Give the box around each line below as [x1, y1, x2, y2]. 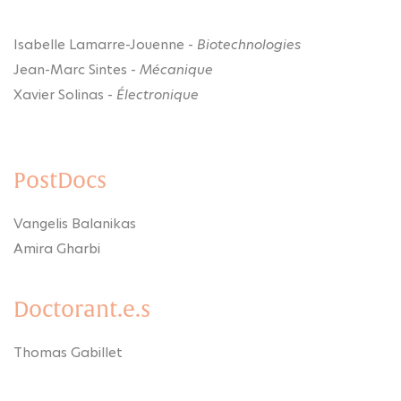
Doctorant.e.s [13, 295, 150, 323]
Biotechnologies [197, 34, 301, 54]
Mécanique [140, 59, 213, 79]
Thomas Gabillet [13, 342, 123, 362]
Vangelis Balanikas [13, 213, 136, 233]
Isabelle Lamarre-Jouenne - [13, 34, 197, 54]
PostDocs [13, 166, 107, 194]
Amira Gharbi [13, 238, 100, 258]
